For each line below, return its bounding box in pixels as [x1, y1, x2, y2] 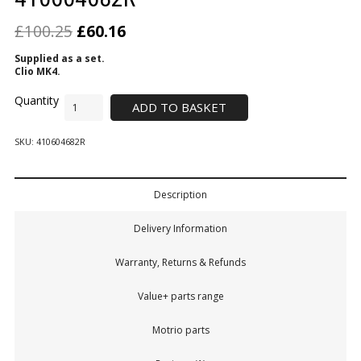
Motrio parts [151, 323, 210, 338]
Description [154, 188, 207, 202]
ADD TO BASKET [132, 98, 226, 115]
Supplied [15, 51, 59, 65]
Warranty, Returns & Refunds [115, 255, 246, 270]
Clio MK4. [15, 64, 60, 78]
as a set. [59, 51, 105, 65]
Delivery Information [134, 222, 227, 236]
